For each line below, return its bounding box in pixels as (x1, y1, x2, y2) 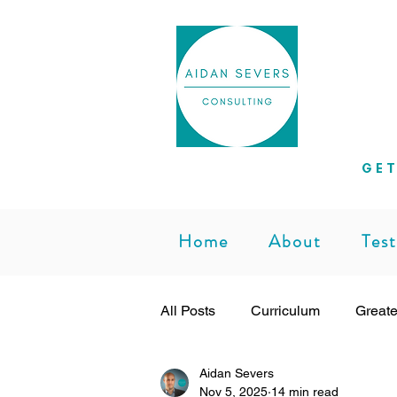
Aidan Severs (199, 366, 274, 380)
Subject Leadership (196, 373, 318, 390)
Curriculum (251, 302, 320, 319)
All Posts (160, 302, 215, 319)
